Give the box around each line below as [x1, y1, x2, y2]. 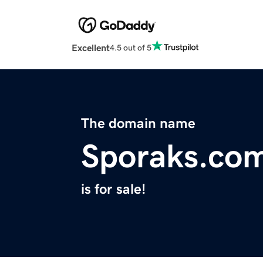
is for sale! [81, 182, 146, 197]
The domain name [81, 116, 195, 131]
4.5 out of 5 [110, 43, 151, 52]
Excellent [72, 43, 110, 53]
